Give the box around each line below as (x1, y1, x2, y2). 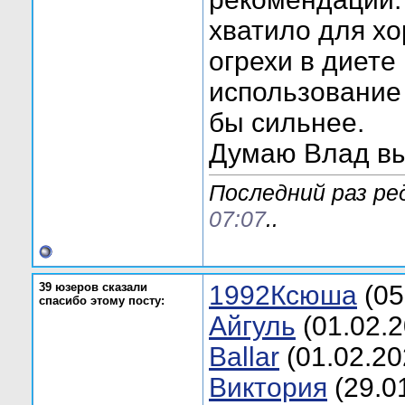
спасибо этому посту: (39, 294, 165, 307)
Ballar (209, 342, 279, 372)
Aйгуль (209, 311, 296, 341)
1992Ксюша (209, 280, 357, 310)
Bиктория (209, 372, 327, 402)
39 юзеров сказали (39, 280, 147, 294)
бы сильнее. (209, 108, 364, 138)
